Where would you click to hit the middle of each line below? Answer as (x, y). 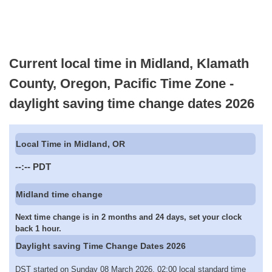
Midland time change (59, 194)
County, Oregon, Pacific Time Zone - (121, 83)
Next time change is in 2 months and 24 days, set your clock (128, 217)
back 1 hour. (38, 229)
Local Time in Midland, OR (71, 144)
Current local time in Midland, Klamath (129, 63)
